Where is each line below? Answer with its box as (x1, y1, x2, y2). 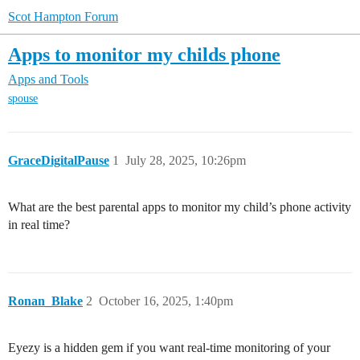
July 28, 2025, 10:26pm (125, 153, 246, 168)
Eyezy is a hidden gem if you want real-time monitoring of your (8, 341, 330, 355)
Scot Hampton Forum (8, 10, 118, 23)
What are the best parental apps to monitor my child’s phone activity (8, 200, 351, 215)
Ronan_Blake (8, 294, 83, 309)
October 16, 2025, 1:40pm (99, 294, 233, 309)
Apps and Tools (8, 72, 88, 87)
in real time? (8, 218, 70, 232)
